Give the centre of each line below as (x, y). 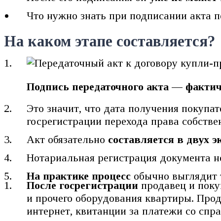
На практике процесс (79, 176)
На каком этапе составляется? (110, 41)
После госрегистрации (83, 185)
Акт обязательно (66, 139)
